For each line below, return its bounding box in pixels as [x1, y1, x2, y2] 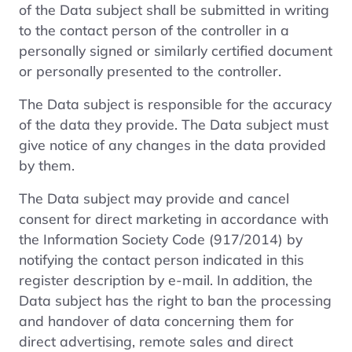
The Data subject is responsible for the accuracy [19, 94, 332, 112]
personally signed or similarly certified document [19, 41, 332, 59]
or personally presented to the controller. [19, 61, 281, 79]
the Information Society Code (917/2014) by [19, 229, 302, 247]
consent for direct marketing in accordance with [19, 209, 328, 227]
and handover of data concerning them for [19, 311, 294, 329]
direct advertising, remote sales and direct [19, 332, 293, 350]
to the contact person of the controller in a [19, 20, 289, 38]
